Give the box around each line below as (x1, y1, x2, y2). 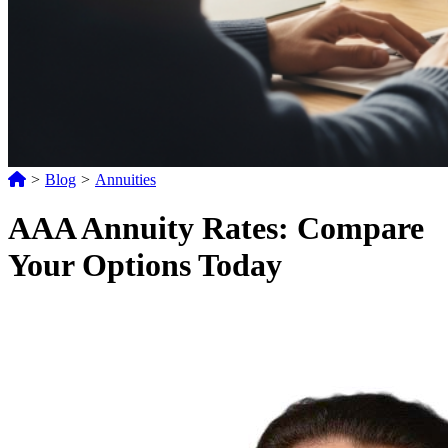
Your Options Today (8, 247, 282, 284)
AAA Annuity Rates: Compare (8, 210, 424, 247)
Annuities (95, 171, 156, 188)
